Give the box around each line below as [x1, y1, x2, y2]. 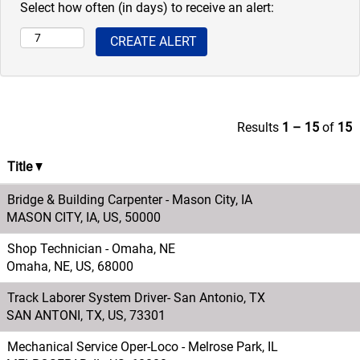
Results [237, 119, 282, 135]
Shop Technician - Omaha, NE [7, 240, 175, 256]
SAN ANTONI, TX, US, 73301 [6, 307, 166, 323]
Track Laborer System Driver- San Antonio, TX [7, 289, 265, 305]
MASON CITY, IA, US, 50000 [6, 209, 161, 225]
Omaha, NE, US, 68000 [6, 258, 133, 274]
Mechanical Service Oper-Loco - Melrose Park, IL [7, 338, 278, 354]
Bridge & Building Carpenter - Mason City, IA [7, 191, 252, 207]
